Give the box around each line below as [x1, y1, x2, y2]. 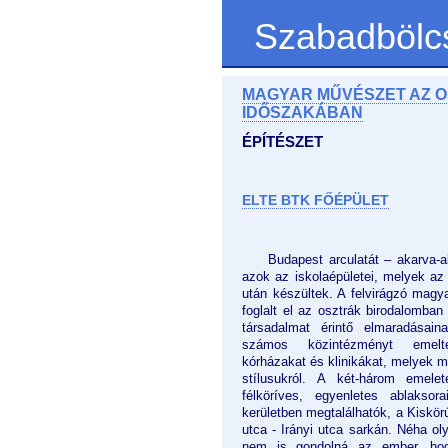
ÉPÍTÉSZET [242, 132, 323, 150]
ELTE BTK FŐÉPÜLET [242, 192, 389, 209]
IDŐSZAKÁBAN [242, 104, 363, 121]
